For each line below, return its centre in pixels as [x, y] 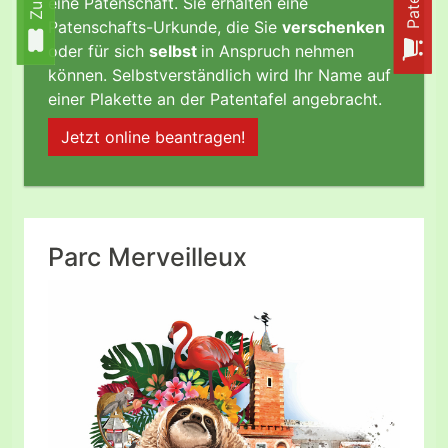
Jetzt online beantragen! [153, 136]
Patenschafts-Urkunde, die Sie [165, 27]
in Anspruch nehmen [277, 51]
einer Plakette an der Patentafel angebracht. [215, 99]
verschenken [333, 27]
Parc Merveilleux [147, 256]
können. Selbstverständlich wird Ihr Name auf [219, 75]
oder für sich [98, 51]
